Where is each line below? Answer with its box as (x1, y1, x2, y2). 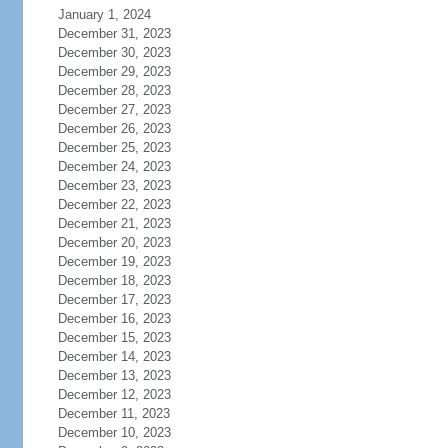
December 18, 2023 (57, 273, 171, 288)
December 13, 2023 (57, 368, 171, 383)
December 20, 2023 (57, 235, 171, 250)
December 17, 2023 (57, 292, 171, 307)
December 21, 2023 (57, 216, 171, 231)
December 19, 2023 (57, 254, 171, 269)
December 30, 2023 (57, 45, 171, 60)
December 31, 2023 (57, 26, 171, 41)
